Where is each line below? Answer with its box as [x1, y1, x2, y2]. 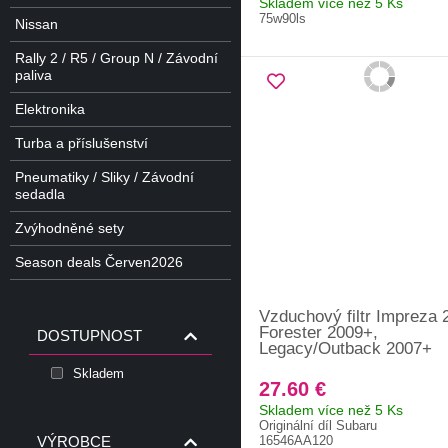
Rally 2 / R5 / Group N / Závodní [15, 49, 218, 66]
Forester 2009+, [259, 322, 378, 342]
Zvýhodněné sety [15, 219, 124, 236]
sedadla [15, 185, 65, 202]
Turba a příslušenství [15, 134, 148, 151]
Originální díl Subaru [259, 417, 377, 433]
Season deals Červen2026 [15, 253, 183, 270]
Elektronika [15, 100, 85, 117]
